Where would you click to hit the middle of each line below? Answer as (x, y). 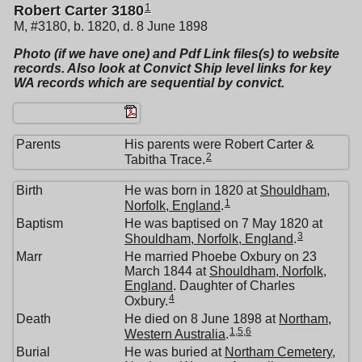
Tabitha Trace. (165, 159)
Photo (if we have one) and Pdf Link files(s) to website (177, 54)
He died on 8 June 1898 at (202, 319)
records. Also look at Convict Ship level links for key (173, 69)
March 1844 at (167, 271)
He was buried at (175, 352)
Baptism (40, 224)
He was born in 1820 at (192, 191)
